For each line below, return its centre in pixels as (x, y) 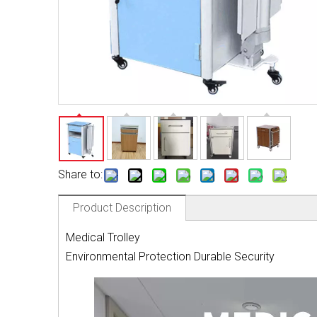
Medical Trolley (103, 237)
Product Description (122, 208)
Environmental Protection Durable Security (170, 257)
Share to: (80, 174)
